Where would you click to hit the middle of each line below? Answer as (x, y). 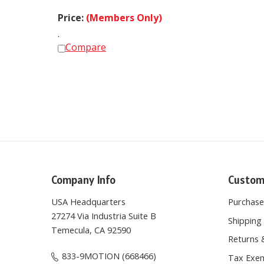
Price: (72, 12)
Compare (86, 42)
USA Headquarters (88, 197)
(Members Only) (124, 12)
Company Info (83, 174)
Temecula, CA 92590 (91, 225)
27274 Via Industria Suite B (104, 211)
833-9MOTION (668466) (109, 251)
